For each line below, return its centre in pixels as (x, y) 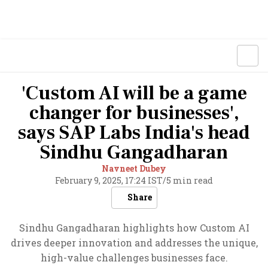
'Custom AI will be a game (134, 93)
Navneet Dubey (134, 168)
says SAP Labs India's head (134, 133)
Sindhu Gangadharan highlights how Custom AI (134, 228)
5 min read (190, 180)
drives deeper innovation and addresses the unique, (134, 243)
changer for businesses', (134, 113)
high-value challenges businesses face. (134, 258)
